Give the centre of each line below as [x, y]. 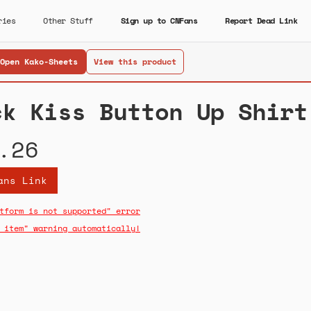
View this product [135, 61]
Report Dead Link [261, 20]
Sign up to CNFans [159, 20]
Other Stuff [68, 20]
